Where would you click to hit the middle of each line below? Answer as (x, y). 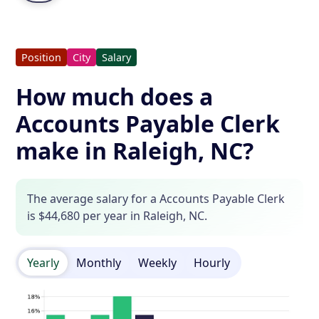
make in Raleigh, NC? (135, 151)
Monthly (99, 263)
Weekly (158, 263)
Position (42, 57)
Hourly (212, 263)
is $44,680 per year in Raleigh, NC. (117, 216)
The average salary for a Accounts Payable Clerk (156, 199)
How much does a (115, 96)
